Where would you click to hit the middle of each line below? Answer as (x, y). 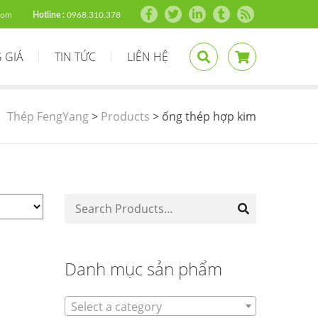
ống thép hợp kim (209, 116)
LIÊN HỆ (148, 57)
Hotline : (49, 15)
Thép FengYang (48, 116)
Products (125, 116)
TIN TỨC (75, 57)
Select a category (116, 306)
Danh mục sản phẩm (143, 269)
